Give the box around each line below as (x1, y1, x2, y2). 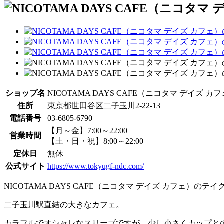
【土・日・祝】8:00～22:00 (47, 136, 143, 145)
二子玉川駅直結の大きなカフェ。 (4, 200, 124, 209)
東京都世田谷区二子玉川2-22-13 (47, 101, 160, 110)
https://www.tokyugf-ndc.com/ (47, 161, 144, 170)
